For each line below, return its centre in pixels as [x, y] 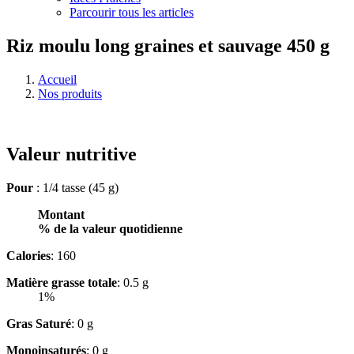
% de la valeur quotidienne [110, 228]
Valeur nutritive [72, 154]
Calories [28, 255]
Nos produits [70, 93]
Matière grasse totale [62, 282]
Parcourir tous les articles [132, 12]
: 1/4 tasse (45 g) [77, 187]
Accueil [57, 79]
